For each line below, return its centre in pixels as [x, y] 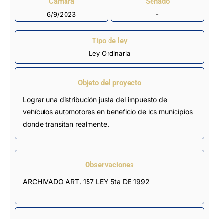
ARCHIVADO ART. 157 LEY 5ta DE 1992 [86, 181]
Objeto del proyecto [109, 82]
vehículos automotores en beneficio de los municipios [108, 111]
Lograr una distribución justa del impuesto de [95, 99]
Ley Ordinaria [109, 54]
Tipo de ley [109, 41]
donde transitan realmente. [66, 124]
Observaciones [109, 164]
